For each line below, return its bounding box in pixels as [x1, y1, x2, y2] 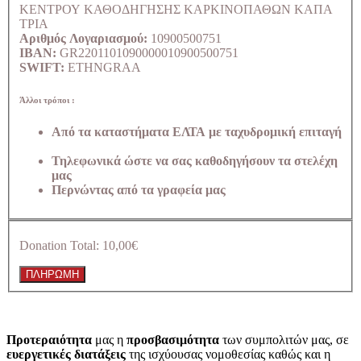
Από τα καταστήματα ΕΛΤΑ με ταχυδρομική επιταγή [52, 124, 342, 139]
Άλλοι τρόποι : [19, 94, 75, 105]
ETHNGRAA [64, 60, 141, 74]
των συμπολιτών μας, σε [219, 333, 349, 347]
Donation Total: [19, 239, 102, 253]
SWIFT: [19, 60, 64, 74]
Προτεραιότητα [6, 333, 92, 347]
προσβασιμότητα [127, 333, 219, 347]
